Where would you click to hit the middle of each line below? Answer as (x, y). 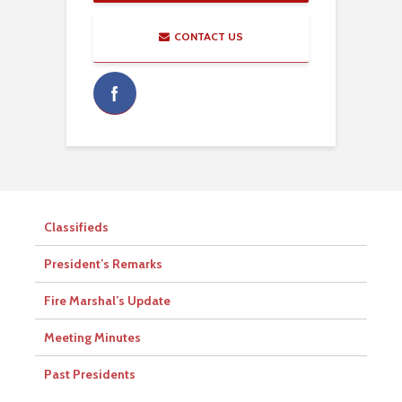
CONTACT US (209, 36)
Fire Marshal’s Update (107, 301)
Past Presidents (90, 374)
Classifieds (76, 227)
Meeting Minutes (92, 337)
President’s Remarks (103, 264)
